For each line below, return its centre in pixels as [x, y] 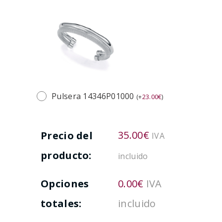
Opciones [65, 184]
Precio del [67, 136]
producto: [66, 156]
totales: [61, 204]
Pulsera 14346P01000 [94, 96]
